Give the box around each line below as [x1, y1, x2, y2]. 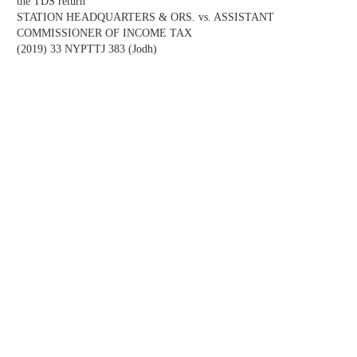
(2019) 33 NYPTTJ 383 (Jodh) [17, 43, 157, 56]
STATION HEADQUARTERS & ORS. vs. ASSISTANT [17, 11, 274, 24]
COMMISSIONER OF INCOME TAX [17, 27, 192, 40]
